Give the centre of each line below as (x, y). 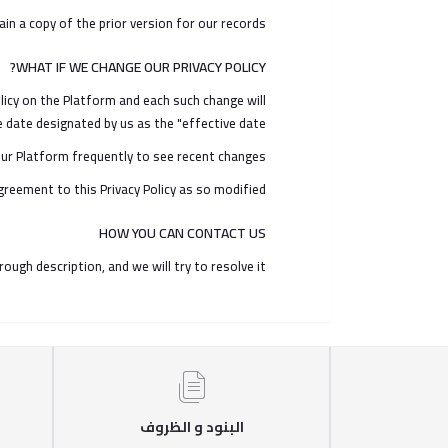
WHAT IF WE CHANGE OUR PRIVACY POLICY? (140, 67)
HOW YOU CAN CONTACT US (182, 233)
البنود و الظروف (191, 427)
